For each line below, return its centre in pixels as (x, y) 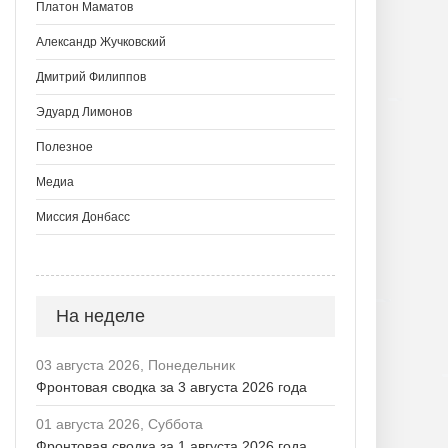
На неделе (100, 316)
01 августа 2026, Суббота (119, 424)
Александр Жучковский (101, 42)
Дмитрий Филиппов (91, 77)
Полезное (64, 147)
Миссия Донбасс (83, 217)
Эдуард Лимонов (84, 112)
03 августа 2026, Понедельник (135, 365)
